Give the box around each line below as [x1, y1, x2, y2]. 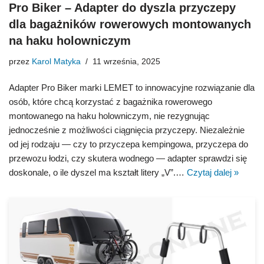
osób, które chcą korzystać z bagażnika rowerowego [9, 96, 212, 107]
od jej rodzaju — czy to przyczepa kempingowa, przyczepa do [9, 138, 248, 149]
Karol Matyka [32, 57, 81, 66]
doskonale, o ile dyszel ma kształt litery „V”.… [9, 167, 187, 177]
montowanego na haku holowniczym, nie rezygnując [9, 110, 210, 121]
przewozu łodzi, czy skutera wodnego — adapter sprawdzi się [9, 153, 247, 163]
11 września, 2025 [93, 57, 160, 66]
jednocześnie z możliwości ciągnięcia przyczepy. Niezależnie [9, 124, 245, 135]
